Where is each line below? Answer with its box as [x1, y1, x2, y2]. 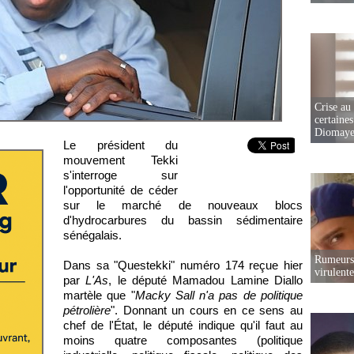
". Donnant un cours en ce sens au [111, 303, 303, 317]
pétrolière [63, 303, 111, 317]
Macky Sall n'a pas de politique [134, 288, 303, 302]
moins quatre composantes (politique [63, 333, 303, 347]
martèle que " [63, 288, 135, 302]
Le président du [63, 138, 178, 152]
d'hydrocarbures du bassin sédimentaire [63, 213, 303, 227]
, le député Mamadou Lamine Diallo [108, 273, 303, 287]
